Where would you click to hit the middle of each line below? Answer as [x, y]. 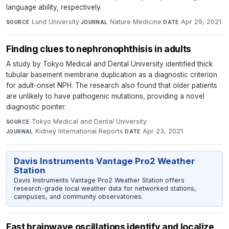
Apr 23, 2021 [163, 131]
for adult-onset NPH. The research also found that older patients [112, 86]
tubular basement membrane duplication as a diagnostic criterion [112, 75]
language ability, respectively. [54, 7]
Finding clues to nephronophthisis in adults [99, 49]
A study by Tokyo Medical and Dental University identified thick [109, 64]
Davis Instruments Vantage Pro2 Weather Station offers [99, 180]
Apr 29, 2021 [201, 22]
